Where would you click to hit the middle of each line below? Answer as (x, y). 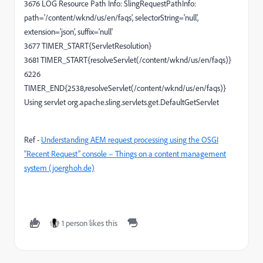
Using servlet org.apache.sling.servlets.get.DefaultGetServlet (122, 102)
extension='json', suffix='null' (68, 31)
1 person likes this (90, 223)
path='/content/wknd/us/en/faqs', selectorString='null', (111, 17)
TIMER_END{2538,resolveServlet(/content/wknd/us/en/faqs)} (125, 88)
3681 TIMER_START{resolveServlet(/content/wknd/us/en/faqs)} (128, 60)
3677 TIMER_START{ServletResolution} (88, 45)
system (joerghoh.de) (59, 168)
